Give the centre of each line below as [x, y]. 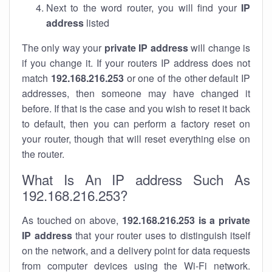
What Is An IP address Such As [136, 179]
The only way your [63, 48]
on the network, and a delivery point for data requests [136, 250]
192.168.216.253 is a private [186, 220]
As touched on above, [72, 220]
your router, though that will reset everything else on [136, 139]
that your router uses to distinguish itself [161, 235]
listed [97, 23]
